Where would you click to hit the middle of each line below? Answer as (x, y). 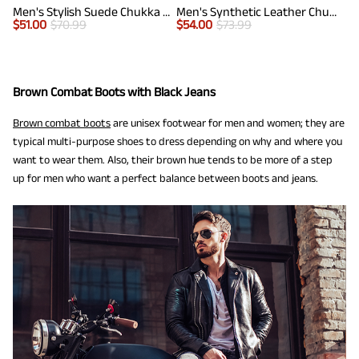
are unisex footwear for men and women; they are (228, 122)
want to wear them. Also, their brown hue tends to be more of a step (173, 159)
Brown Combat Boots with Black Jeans (114, 91)
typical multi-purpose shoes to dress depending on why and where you (177, 141)
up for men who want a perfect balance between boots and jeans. (165, 177)
